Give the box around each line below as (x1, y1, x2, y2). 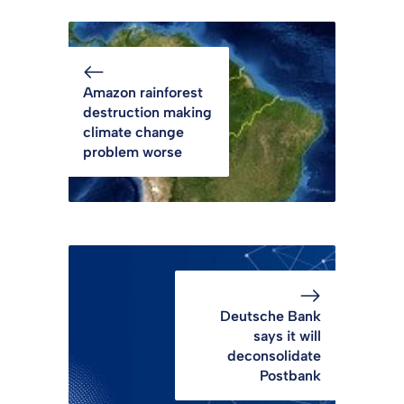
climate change (83, 124, 184, 142)
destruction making (83, 104, 212, 122)
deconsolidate (227, 347, 321, 365)
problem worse (83, 143, 182, 161)
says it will (253, 327, 321, 345)
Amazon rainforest (83, 84, 203, 102)
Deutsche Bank (220, 308, 321, 326)
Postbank (260, 367, 321, 385)
